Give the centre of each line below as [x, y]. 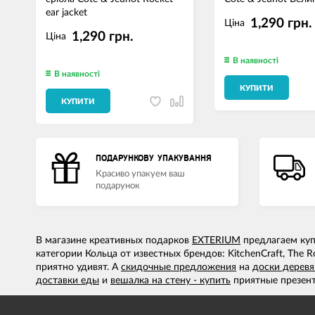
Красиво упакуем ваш [140, 174]
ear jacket [66, 13]
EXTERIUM [216, 241]
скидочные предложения [179, 268]
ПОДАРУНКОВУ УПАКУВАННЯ [154, 159]
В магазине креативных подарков [114, 241]
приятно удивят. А [78, 268]
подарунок [118, 186]
